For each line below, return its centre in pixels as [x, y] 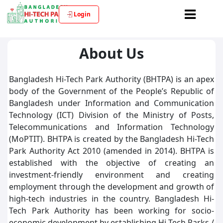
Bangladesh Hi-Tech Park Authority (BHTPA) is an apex [111, 79]
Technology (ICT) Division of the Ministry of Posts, [111, 115]
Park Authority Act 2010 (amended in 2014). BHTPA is [111, 151]
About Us [111, 53]
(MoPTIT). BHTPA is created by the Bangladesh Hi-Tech [111, 139]
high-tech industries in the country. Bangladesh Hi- [111, 199]
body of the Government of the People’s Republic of [111, 91]
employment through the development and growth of [111, 187]
